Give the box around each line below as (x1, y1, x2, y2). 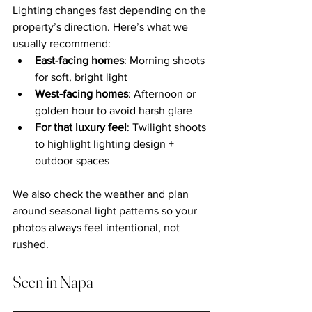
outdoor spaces (35, 154, 109, 166)
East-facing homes (35, 54, 124, 66)
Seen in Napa (13, 271, 93, 292)
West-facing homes (35, 87, 128, 100)
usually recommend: (13, 37, 111, 49)
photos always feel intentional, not (13, 221, 182, 233)
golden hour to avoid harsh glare (35, 104, 192, 116)
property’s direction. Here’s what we (13, 20, 191, 33)
